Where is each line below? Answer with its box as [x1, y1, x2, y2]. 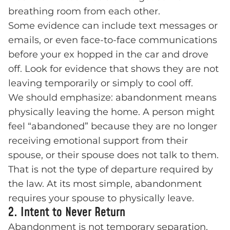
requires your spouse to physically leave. [8, 193, 194, 204]
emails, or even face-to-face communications [8, 34, 217, 46]
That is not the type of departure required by [8, 164, 213, 176]
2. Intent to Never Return [8, 204, 125, 222]
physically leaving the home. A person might [8, 106, 215, 118]
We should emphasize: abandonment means [8, 92, 217, 104]
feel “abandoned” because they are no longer [8, 121, 217, 132]
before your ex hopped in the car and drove [8, 49, 208, 61]
